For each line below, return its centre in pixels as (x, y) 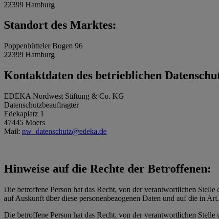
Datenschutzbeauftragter (41, 105)
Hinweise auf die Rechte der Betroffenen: (108, 169)
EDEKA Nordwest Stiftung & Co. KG (64, 96)
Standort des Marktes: (60, 25)
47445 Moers (24, 123)
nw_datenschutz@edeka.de (64, 131)
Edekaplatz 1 (24, 114)
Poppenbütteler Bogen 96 (43, 46)
